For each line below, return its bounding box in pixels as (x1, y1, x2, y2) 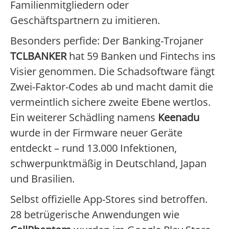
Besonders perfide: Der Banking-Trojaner (10, 34, 203, 48)
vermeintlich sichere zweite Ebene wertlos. (10, 95, 211, 109)
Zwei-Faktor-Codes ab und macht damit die (10, 80, 213, 94)
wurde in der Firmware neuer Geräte (10, 126, 182, 140)
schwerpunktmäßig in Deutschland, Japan (10, 156, 207, 171)
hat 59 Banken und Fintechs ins (66, 49, 216, 63)
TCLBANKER (10, 49, 66, 63)
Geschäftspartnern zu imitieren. (10, 13, 160, 28)
